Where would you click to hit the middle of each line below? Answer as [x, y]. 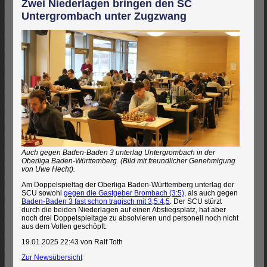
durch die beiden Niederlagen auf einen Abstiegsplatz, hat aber [124, 210]
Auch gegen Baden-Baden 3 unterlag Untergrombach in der [118, 153]
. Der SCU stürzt [196, 202]
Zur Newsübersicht [52, 258]
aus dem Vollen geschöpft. [64, 227]
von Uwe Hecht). [48, 170]
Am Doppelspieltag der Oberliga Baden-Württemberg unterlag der [128, 185]
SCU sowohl [43, 193]
